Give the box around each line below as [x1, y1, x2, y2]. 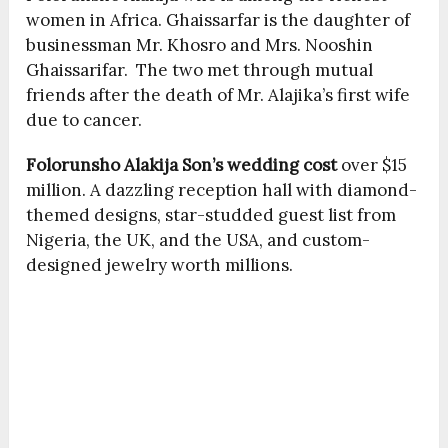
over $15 [337, 153, 408, 176]
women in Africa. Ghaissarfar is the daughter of [26, 8, 411, 31]
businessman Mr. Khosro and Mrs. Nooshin [26, 33, 374, 56]
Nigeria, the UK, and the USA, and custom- [26, 228, 371, 251]
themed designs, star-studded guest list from [26, 203, 397, 226]
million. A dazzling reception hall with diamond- [26, 178, 418, 201]
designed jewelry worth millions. [26, 253, 294, 276]
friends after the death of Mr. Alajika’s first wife [26, 83, 411, 106]
